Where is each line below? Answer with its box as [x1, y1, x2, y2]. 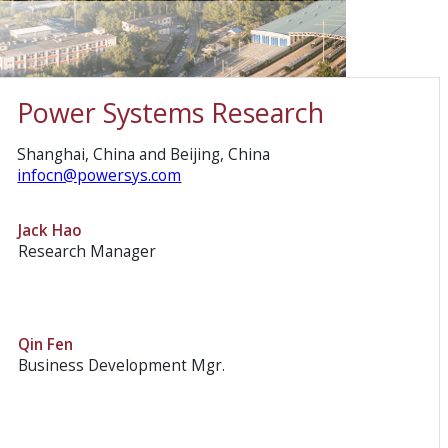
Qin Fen [18, 333, 74, 355]
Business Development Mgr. [18, 354, 226, 376]
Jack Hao [18, 219, 83, 241]
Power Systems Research [17, 93, 325, 131]
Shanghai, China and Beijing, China [17, 144, 271, 166]
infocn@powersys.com [17, 165, 182, 187]
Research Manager [18, 240, 157, 262]
